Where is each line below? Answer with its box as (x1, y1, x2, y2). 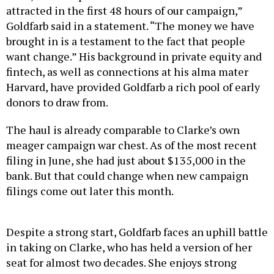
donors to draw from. (6, 95, 108, 110)
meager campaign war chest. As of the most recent (6, 138, 257, 153)
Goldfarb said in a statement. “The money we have (6, 18, 254, 34)
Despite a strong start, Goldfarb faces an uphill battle (6, 224, 268, 240)
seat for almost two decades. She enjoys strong (6, 255, 237, 270)
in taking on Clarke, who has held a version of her (6, 240, 252, 255)
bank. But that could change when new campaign (6, 168, 248, 183)
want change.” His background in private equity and (6, 49, 262, 64)
